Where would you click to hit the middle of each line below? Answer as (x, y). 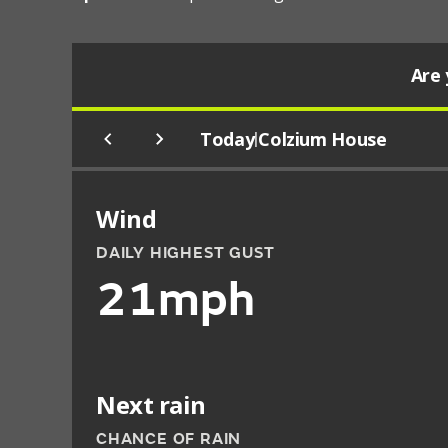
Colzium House (322, 139)
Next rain (151, 404)
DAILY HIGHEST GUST (185, 253)
